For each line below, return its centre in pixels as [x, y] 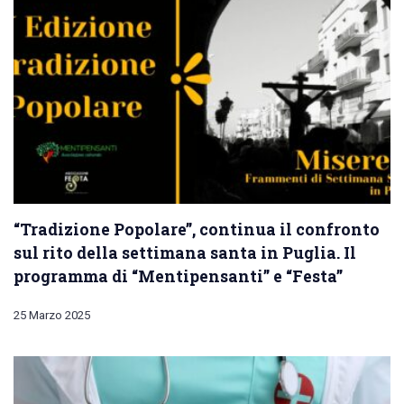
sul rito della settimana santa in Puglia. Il [185, 253]
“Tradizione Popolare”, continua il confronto [197, 230]
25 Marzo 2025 [52, 316]
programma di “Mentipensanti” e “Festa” [178, 276]
